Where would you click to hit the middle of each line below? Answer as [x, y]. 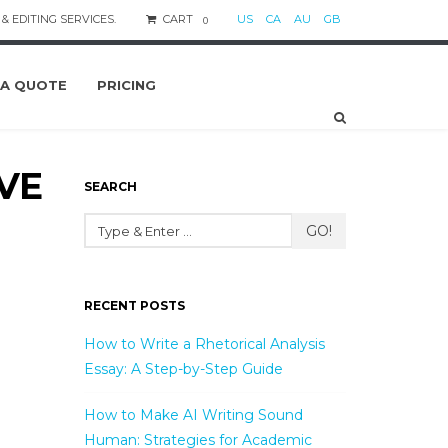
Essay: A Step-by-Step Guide [183, 369]
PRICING [127, 85]
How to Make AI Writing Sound [193, 415]
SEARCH [110, 186]
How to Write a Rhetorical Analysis [204, 344]
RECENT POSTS [134, 305]
